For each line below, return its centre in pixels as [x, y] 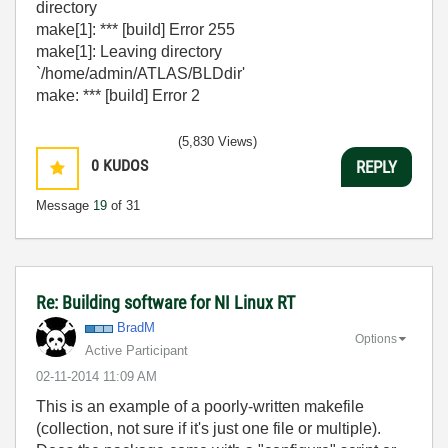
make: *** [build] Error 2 [118, 95]
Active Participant [136, 350]
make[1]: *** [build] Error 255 [135, 29]
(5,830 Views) [217, 141]
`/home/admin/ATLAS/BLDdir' [140, 73]
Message [64, 205]
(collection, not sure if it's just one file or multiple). [208, 428]
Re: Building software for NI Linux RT [165, 302]
